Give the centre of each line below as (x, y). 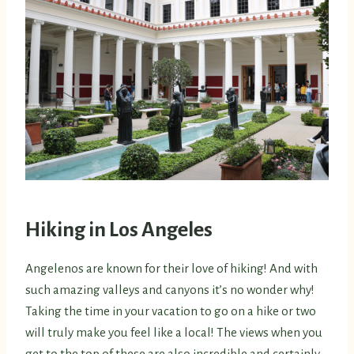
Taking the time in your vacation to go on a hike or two (171, 311)
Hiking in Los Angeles (119, 230)
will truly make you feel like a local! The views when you (174, 333)
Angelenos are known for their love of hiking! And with (171, 269)
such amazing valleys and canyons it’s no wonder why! (170, 290)
